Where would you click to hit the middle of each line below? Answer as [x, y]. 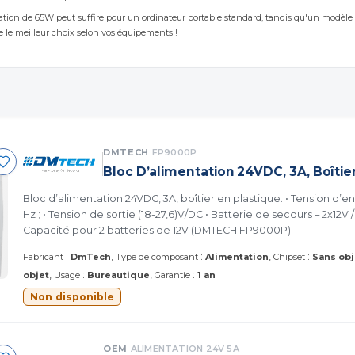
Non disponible [72, 296]
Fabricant [43, 256]
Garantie [172, 275]
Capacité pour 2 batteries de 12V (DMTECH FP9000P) [157, 230]
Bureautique [118, 275]
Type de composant [157, 256]
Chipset [289, 256]
